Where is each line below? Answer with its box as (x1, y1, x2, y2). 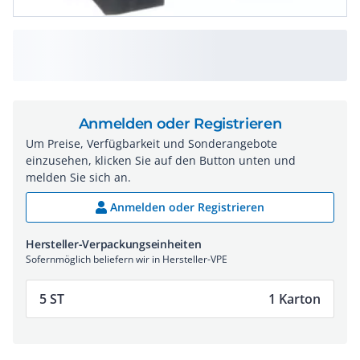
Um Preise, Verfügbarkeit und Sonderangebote (26, 136, 277, 151)
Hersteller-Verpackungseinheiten (26, 236, 202, 252)
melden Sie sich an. (26, 170, 131, 185)
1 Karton (268, 290, 321, 308)
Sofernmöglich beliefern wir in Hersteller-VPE (26, 252, 227, 266)
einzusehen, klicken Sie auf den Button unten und (26, 153, 296, 168)
